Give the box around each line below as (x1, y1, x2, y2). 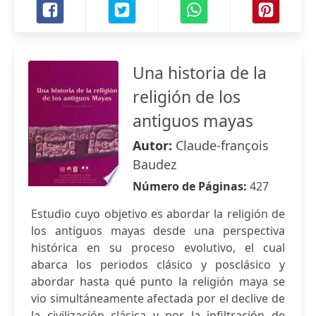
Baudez (133, 156, 176, 173)
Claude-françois (176, 137, 269, 154)
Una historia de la (133, 61, 267, 84)
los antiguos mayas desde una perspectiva (31, 223, 285, 238)
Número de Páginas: (133, 178, 250, 194)
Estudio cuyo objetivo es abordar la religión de (31, 206, 285, 221)
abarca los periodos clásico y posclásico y (31, 257, 285, 272)
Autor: (133, 137, 176, 154)
